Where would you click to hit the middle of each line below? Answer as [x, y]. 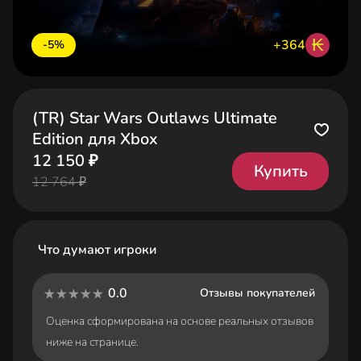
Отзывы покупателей [257, 293]
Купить [280, 171]
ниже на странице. [92, 342]
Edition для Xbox [95, 139]
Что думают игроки [98, 250]
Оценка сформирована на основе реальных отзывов [180, 321]
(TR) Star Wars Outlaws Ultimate [155, 118]
